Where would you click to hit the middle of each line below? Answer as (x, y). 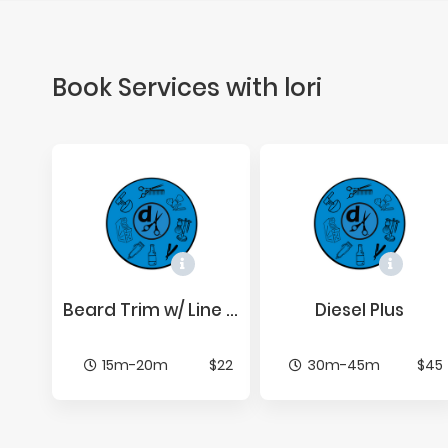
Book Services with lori (187, 87)
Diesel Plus (359, 310)
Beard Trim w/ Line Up (232, 310)
